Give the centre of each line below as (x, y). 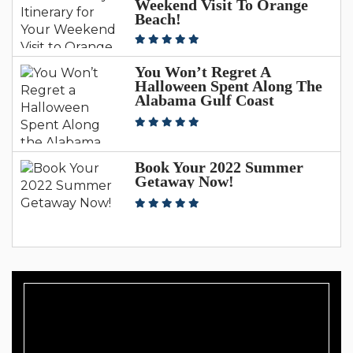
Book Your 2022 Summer (219, 167)
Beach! (158, 19)
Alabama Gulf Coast (204, 100)
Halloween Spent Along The (229, 85)
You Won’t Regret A (203, 71)
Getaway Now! (184, 181)
